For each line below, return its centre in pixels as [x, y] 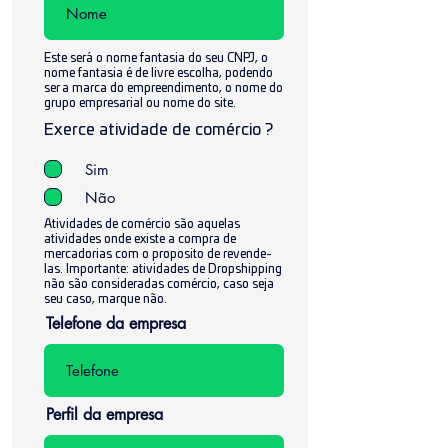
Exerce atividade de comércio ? [158, 130]
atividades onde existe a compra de [140, 239]
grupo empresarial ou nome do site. [140, 103]
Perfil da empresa [104, 414]
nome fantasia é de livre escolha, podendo [158, 73]
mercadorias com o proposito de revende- [158, 254]
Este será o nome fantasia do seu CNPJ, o [156, 58]
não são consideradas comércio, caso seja [159, 284]
